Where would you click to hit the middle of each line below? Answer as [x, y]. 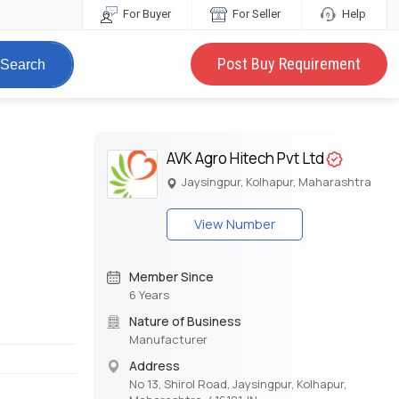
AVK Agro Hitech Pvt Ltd [246, 159]
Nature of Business [185, 322]
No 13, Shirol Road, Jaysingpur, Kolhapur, [237, 384]
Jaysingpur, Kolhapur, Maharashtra [276, 182]
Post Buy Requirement [289, 64]
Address [154, 366]
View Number [235, 224]
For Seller [255, 14]
